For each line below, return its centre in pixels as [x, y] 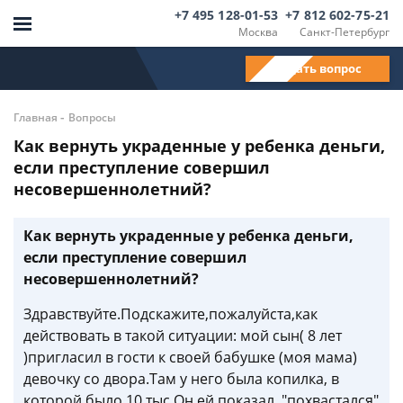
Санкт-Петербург [345, 31]
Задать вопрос [318, 68]
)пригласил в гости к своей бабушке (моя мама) [190, 357]
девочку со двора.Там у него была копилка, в [181, 379]
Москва [259, 31]
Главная [36, 117]
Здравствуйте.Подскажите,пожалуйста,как [170, 314]
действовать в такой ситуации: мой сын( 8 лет [183, 336]
